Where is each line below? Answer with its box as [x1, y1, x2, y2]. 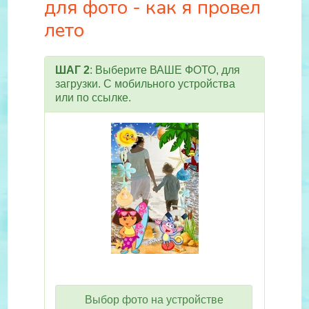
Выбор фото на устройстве [84, 294, 223, 306]
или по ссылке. [55, 92, 131, 103]
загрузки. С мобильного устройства [55, 78, 235, 90]
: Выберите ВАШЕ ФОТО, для [90, 64, 240, 76]
